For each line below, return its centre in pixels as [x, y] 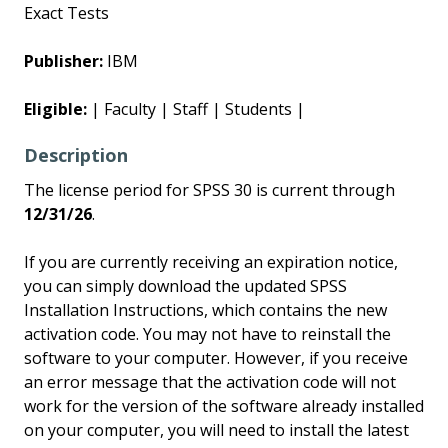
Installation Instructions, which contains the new [205, 310]
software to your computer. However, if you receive [216, 358]
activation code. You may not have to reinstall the [207, 334]
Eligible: [55, 109]
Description [76, 155]
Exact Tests [66, 13]
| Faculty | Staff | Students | [196, 109]
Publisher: [63, 61]
